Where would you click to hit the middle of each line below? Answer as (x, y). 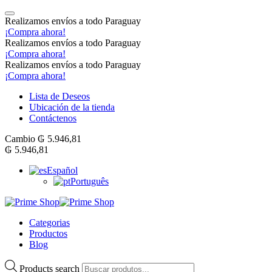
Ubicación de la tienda (72, 107)
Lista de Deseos (59, 96)
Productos (48, 233)
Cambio (21, 139)
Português (90, 181)
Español (62, 170)
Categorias (49, 223)
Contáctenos (53, 118)
